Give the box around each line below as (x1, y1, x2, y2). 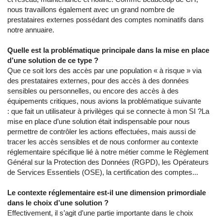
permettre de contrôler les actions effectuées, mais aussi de (7, 127, 196, 136)
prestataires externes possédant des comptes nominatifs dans (7, 15, 204, 24)
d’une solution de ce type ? (7, 56, 98, 65)
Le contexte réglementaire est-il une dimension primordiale (7, 188, 206, 197)
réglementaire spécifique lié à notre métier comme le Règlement (7, 148, 208, 156)
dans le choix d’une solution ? (7, 199, 108, 207)
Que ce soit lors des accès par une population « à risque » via (7, 66, 201, 75)
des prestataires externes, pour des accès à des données (7, 77, 189, 85)
